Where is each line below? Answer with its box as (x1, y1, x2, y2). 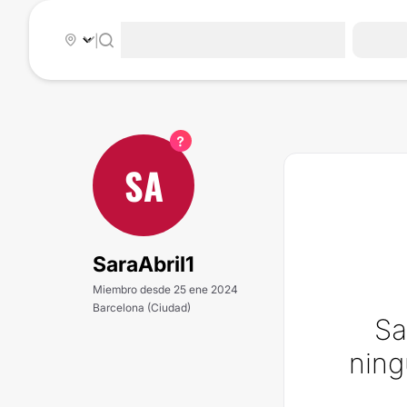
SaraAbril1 (93, 252, 194, 277)
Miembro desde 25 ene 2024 (93, 283, 238, 296)
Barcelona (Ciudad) (93, 301, 191, 314)
